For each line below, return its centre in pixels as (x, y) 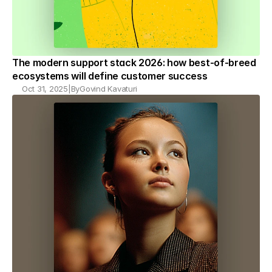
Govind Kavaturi (109, 89)
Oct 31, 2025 (45, 89)
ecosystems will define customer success (110, 76)
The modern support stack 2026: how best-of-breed (134, 63)
